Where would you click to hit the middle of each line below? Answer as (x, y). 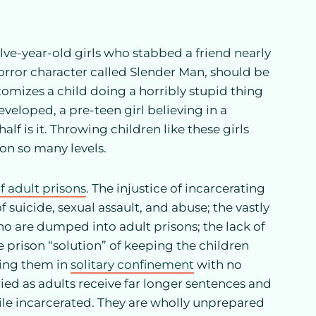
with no (218, 264)
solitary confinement (132, 264)
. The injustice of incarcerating (176, 188)
